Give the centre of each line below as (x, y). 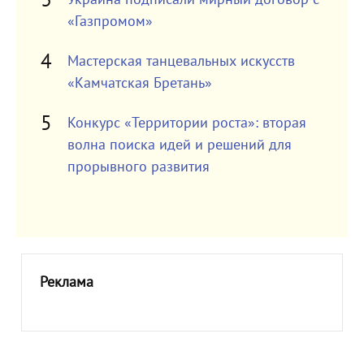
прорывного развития (138, 167)
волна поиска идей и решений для (179, 145)
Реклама (66, 282)
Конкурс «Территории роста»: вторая (186, 123)
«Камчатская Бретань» (139, 83)
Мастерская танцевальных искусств (181, 61)
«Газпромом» (110, 22)
